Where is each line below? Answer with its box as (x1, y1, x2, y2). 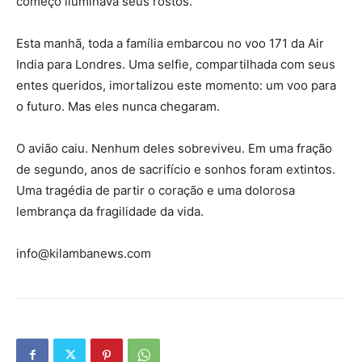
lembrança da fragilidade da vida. (16, 204, 204, 220)
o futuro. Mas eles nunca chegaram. (16, 99, 220, 115)
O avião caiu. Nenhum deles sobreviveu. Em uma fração (16, 141, 332, 157)
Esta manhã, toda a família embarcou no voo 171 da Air (16, 36, 324, 52)
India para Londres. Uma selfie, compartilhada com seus (16, 57, 335, 73)
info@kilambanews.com (16, 246, 151, 262)
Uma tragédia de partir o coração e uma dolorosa (16, 183, 295, 199)
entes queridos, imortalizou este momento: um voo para (16, 78, 336, 94)
